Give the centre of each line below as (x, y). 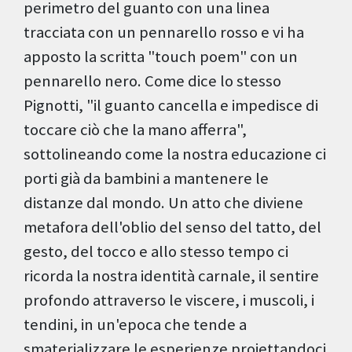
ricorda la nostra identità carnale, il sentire (171, 276)
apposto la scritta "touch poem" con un (161, 57)
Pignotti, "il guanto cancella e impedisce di (171, 106)
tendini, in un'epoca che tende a (135, 325)
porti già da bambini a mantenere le (146, 179)
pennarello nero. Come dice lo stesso (152, 81)
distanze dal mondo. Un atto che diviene (163, 203)
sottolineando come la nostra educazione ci (175, 154)
